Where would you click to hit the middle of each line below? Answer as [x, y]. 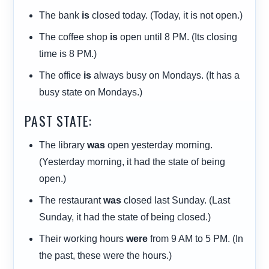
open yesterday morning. [159, 145]
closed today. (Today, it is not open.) [166, 16]
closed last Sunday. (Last [176, 201]
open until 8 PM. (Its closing [178, 37]
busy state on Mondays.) [91, 92]
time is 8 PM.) [68, 54]
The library [63, 145]
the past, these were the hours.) [106, 256]
